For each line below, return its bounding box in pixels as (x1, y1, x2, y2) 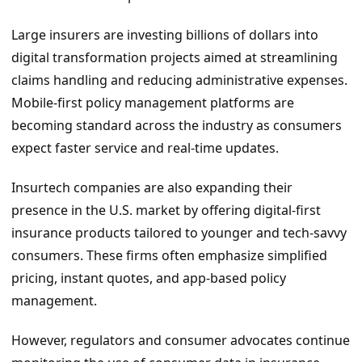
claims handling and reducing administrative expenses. (11, 71, 347, 90)
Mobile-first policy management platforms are (11, 94, 294, 112)
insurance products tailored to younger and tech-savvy (11, 223, 347, 242)
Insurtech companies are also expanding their (11, 178, 293, 196)
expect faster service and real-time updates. (11, 139, 279, 158)
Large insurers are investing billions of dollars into (11, 26, 318, 44)
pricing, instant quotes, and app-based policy (11, 268, 286, 287)
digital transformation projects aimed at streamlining (11, 48, 338, 67)
